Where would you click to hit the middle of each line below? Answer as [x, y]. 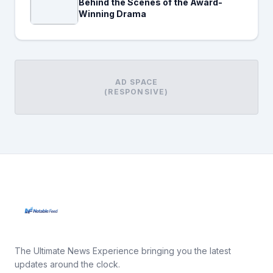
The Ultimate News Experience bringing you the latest [123, 250]
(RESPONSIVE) [136, 91]
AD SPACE [136, 82]
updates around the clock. [67, 264]
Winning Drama [112, 13]
